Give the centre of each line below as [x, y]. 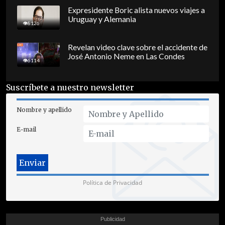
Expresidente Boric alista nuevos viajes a [136, 10]
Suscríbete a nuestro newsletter [70, 87]
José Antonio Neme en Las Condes [126, 57]
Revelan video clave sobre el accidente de [137, 47]
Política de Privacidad [113, 182]
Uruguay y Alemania [102, 19]
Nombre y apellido [44, 109]
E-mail [26, 129]
